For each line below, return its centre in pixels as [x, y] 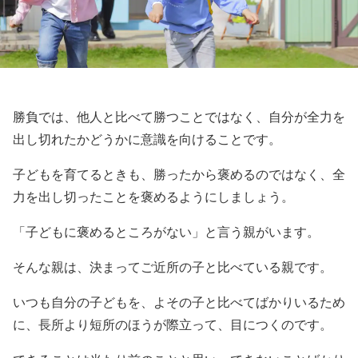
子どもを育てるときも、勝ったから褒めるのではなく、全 [179, 175]
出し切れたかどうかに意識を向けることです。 [147, 139]
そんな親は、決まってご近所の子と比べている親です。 [173, 267]
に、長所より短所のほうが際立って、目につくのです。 [173, 325]
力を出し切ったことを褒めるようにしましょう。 [153, 197]
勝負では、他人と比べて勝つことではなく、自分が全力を [179, 117]
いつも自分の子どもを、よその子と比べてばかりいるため [179, 302]
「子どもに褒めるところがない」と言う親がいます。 [166, 232]
